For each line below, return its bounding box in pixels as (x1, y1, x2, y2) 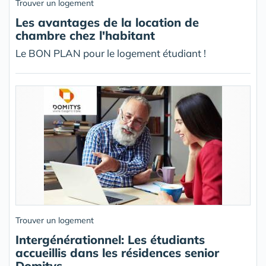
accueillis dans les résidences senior (15, 245, 219, 261)
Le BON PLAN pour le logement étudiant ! (15, 47, 206, 60)
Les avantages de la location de (15, 15, 199, 30)
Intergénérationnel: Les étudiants (15, 232, 205, 248)
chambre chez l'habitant (15, 28, 155, 43)
